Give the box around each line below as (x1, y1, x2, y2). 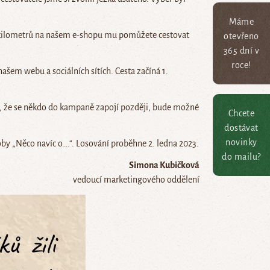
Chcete (228, 108, 255, 119)
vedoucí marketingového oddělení (73, 175, 199, 185)
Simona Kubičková (129, 160, 199, 171)
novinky (225, 137, 257, 148)
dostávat (224, 123, 259, 133)
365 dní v (223, 46, 260, 56)
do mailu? (222, 152, 261, 162)
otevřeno (224, 31, 259, 42)
